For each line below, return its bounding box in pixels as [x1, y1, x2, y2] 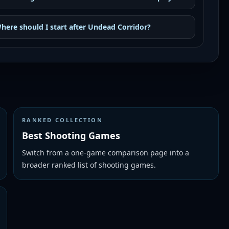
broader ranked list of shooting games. [22, 160, 156, 170]
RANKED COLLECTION [22, 116, 103, 124]
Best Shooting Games [22, 129, 120, 142]
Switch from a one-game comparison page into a [22, 148, 189, 157]
